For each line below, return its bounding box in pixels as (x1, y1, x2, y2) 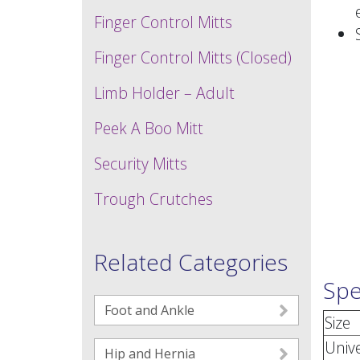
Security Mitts (94, 153, 187, 174)
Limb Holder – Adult (94, 82, 235, 104)
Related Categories (94, 247, 288, 277)
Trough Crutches (94, 188, 213, 210)
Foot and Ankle (104, 301, 194, 319)
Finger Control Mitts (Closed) (94, 47, 292, 68)
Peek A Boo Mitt (94, 117, 203, 139)
